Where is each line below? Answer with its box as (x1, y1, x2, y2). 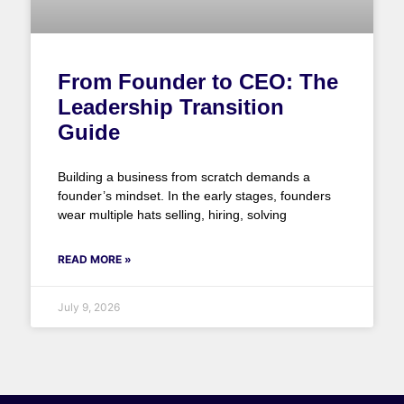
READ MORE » (57, 252, 132, 267)
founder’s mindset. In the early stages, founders (57, 188, 331, 204)
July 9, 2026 (57, 300, 120, 315)
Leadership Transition (57, 95, 284, 120)
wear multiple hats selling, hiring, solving (57, 207, 287, 223)
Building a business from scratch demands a (57, 170, 310, 185)
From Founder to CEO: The (57, 69, 338, 95)
